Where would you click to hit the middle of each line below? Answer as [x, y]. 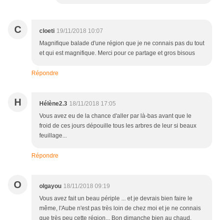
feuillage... [53, 136]
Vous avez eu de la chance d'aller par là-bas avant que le [115, 116]
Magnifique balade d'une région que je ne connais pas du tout [122, 43]
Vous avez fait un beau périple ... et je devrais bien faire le [116, 199]
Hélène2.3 [53, 104]
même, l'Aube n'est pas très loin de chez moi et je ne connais [120, 208]
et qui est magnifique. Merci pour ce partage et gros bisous [117, 53]
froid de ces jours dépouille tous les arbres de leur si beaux [118, 126]
